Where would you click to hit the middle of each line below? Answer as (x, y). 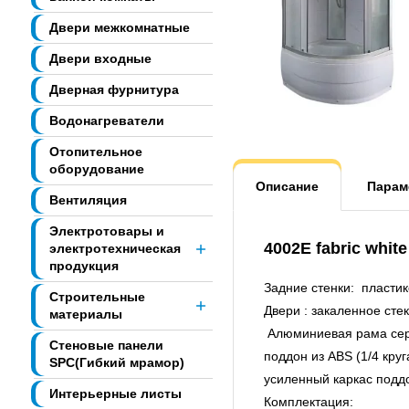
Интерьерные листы (115, 394)
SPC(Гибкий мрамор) (117, 363)
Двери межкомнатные (120, 28)
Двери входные (100, 59)
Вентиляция (88, 200)
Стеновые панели (106, 346)
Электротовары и (107, 231)
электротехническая (115, 249)
